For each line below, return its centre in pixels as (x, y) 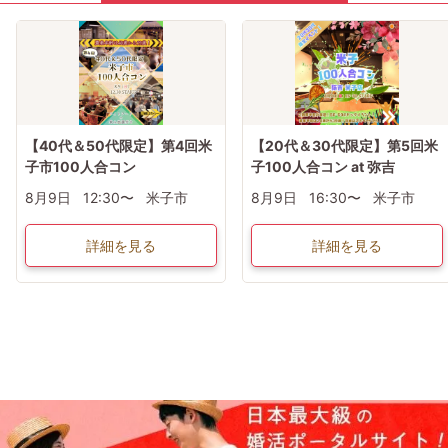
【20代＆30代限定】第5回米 (344, 145)
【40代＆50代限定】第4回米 (118, 145)
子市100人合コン (80, 166)
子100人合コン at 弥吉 (323, 166)
